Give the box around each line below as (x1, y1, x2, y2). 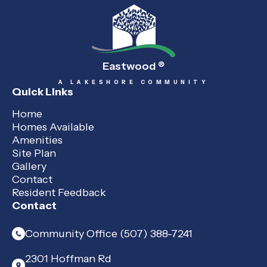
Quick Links (12, 85, 73, 99)
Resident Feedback (12, 186, 106, 200)
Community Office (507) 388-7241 (25, 227, 193, 241)
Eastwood (103, 60, 158, 73)
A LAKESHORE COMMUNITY (58, 79, 209, 86)
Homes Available (12, 120, 94, 134)
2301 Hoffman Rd (25, 252, 111, 266)
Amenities (12, 133, 63, 147)
